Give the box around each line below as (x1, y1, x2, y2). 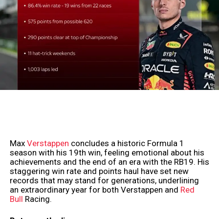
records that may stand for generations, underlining (10, 175, 199, 185)
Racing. (23, 194, 52, 204)
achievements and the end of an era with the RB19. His (10, 156, 209, 167)
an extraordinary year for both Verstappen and (10, 184, 180, 195)
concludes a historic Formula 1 (69, 138, 184, 148)
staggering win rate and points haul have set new (10, 166, 189, 176)
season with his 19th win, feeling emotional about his (10, 147, 204, 157)
